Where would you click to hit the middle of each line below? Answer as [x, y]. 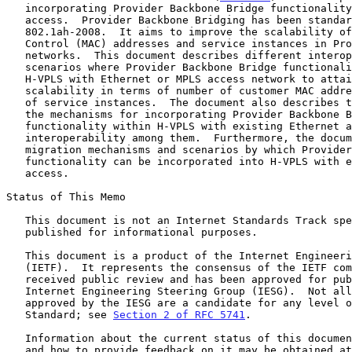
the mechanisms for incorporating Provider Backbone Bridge [16, 114]
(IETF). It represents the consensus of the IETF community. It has [16, 267]
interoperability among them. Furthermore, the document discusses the [16, 137]
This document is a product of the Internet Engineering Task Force [16, 255]
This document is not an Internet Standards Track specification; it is [16, 220]
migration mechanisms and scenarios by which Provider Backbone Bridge [16, 149]
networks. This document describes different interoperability [16, 55]
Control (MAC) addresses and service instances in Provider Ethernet [16, 43]
